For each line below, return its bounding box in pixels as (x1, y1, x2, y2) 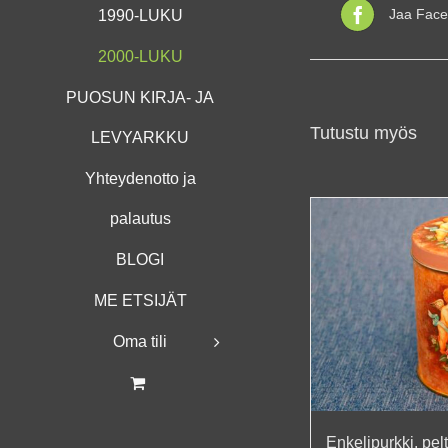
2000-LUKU (97, 47, 183, 65)
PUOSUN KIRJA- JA (66, 88, 214, 106)
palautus (109, 209, 171, 227)
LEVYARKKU (91, 128, 189, 146)
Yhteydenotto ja (84, 169, 196, 187)
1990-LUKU (97, 6, 183, 24)
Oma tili (113, 332, 167, 350)
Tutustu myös (310, 122, 417, 143)
